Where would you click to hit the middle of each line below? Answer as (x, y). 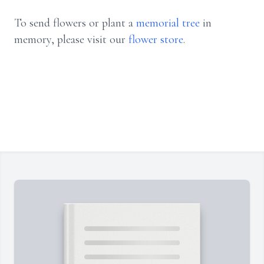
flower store (156, 40)
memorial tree (168, 23)
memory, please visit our (71, 40)
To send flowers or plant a (75, 23)
